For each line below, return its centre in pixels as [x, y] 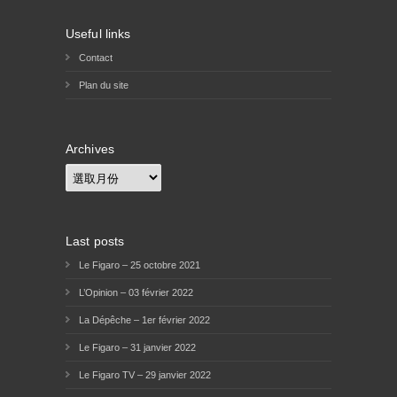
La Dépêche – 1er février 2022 [144, 319]
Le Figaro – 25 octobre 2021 [140, 265]
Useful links [98, 33]
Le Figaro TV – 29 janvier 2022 [145, 374]
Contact [96, 57]
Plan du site [104, 85]
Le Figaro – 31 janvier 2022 [137, 347]
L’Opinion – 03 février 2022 [136, 292]
